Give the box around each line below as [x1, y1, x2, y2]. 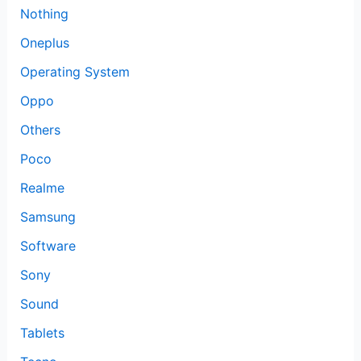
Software [19, 237, 76, 254]
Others [19, 121, 60, 138]
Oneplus [19, 34, 69, 51]
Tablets [19, 324, 64, 341]
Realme [19, 179, 64, 196]
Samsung [19, 208, 76, 225]
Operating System [19, 63, 130, 80]
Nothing [19, 5, 68, 22]
